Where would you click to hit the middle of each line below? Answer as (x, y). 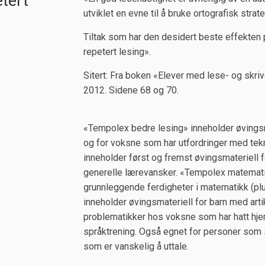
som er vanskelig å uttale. (136, 246)
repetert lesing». (117, 52)
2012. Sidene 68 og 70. (131, 90)
